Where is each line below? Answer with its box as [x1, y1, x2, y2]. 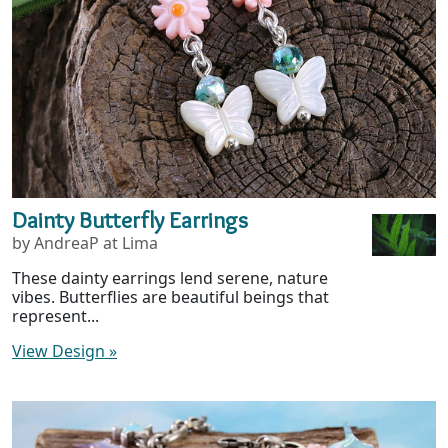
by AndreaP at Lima [12, 231, 158, 254]
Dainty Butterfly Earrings [12, 204, 248, 234]
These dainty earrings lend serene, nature [12, 266, 328, 289]
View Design [12, 339, 109, 362]
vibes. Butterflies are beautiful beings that [12, 285, 329, 308]
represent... [12, 304, 99, 327]
